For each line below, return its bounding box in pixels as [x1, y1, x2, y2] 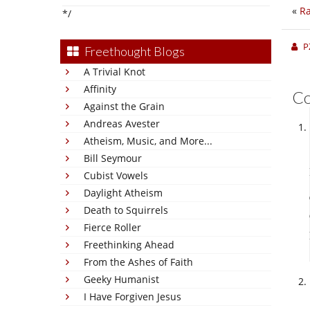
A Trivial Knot [84, 65, 145, 78]
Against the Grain [84, 100, 165, 113]
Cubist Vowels [84, 169, 148, 182]
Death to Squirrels [84, 203, 168, 217]
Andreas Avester [84, 117, 160, 130]
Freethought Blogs [84, 44, 185, 59]
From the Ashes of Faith [84, 255, 193, 268]
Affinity [84, 82, 116, 95]
